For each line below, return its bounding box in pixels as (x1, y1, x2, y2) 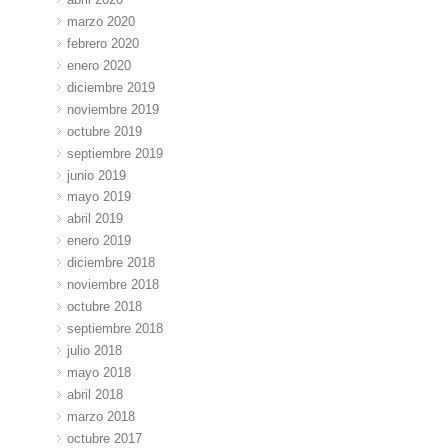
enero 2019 (67, 233, 132, 249)
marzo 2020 (67, 13, 136, 29)
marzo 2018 (67, 409, 136, 425)
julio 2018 (67, 343, 123, 359)
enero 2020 (67, 57, 132, 73)
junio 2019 (67, 167, 127, 183)
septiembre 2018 (67, 321, 164, 337)
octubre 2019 (67, 123, 143, 139)
